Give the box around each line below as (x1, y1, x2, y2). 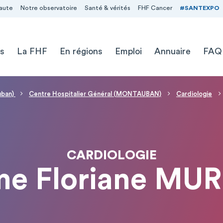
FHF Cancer (137, 5, 172, 11)
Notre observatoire (20, 5, 77, 11)
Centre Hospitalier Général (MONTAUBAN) (29, 91, 161, 97)
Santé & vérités (84, 5, 130, 11)
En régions (59, 46, 103, 56)
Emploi (114, 46, 142, 56)
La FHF (16, 46, 47, 56)
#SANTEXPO (179, 5, 220, 11)
